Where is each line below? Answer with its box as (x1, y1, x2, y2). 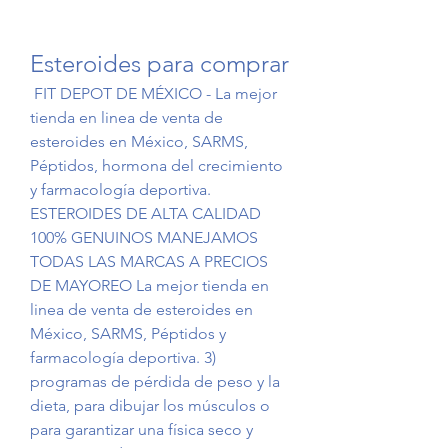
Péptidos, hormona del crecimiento (30, 156, 283, 176)
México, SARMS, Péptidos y (30, 324, 226, 344)
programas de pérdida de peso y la (30, 372, 280, 392)
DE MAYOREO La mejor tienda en (30, 276, 269, 296)
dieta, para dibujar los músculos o (30, 396, 270, 416)
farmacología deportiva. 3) (30, 348, 216, 368)
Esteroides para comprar (30, 49, 289, 79)
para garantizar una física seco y (30, 420, 253, 440)
